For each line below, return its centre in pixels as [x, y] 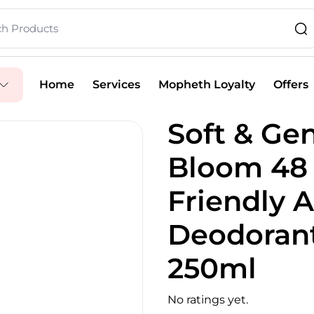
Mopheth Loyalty [206, 84]
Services [116, 84]
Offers [291, 84]
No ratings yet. [208, 300]
